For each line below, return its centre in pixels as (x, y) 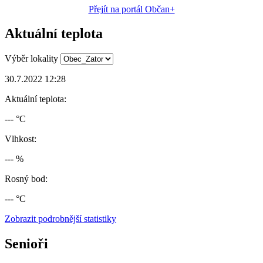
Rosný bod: (26, 179)
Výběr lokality (31, 59)
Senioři (26, 244)
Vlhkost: (21, 139)
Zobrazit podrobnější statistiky (60, 219)
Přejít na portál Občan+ (131, 9)
